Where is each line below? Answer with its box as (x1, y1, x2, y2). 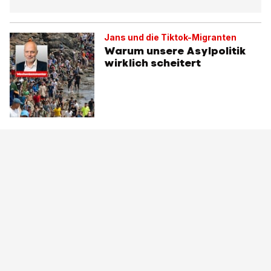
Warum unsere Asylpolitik (104, 44, 246, 58)
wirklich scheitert (104, 56, 201, 70)
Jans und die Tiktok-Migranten (104, 32, 237, 43)
